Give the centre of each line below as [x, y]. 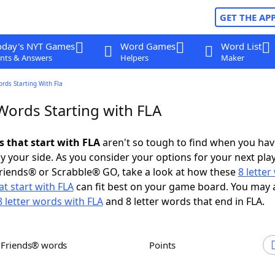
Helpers [134, 58]
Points [165, 245]
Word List [241, 46]
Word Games [148, 46]
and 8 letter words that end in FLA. [184, 201]
